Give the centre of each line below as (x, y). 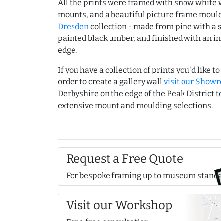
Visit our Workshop (119, 205)
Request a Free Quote (125, 159)
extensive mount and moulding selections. (135, 106)
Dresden (73, 27)
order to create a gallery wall (111, 82)
